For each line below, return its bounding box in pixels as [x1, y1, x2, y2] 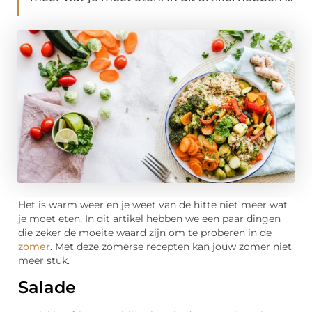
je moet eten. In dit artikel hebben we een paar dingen [18, 213, 281, 225]
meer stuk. [18, 255, 70, 267]
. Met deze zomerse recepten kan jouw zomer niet [50, 241, 292, 253]
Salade [18, 276, 76, 297]
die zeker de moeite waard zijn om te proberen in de [18, 227, 272, 239]
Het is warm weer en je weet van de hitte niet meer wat [18, 199, 288, 211]
